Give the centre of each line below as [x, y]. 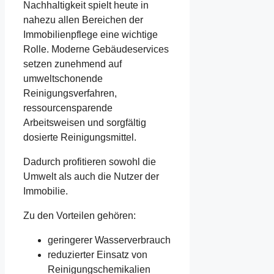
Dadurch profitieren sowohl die [90, 161]
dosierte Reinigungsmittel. [80, 137]
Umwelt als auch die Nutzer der [91, 176]
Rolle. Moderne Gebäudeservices [96, 49]
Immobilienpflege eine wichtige [91, 34]
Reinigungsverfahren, [70, 93]
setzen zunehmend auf [72, 64]
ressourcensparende [68, 108]
